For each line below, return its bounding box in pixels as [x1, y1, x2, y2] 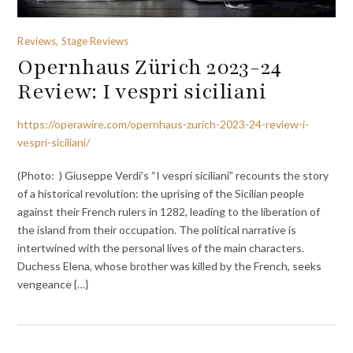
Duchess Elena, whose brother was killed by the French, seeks [17, 259, 322, 273]
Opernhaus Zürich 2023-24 [17, 52, 282, 81]
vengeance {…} [17, 277, 89, 292]
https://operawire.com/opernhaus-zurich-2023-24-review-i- [17, 117, 310, 131]
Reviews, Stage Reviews [17, 34, 129, 47]
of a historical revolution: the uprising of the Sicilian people [17, 187, 305, 201]
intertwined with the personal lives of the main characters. [17, 241, 305, 255]
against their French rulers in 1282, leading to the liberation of [17, 205, 321, 219]
